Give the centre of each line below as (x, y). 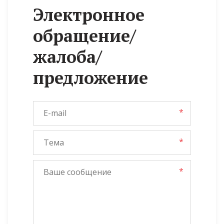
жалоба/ (67, 57)
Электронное (89, 15)
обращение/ (84, 36)
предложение (90, 78)
